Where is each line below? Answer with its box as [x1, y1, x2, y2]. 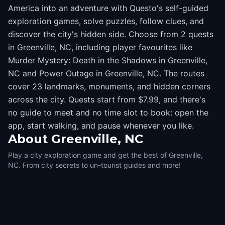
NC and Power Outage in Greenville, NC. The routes [8, 68, 204, 78]
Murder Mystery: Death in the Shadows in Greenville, [8, 55, 207, 65]
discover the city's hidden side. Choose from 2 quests [8, 29, 213, 39]
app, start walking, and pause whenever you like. [8, 121, 194, 131]
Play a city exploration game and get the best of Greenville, [8, 151, 203, 159]
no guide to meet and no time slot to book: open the [8, 107, 208, 118]
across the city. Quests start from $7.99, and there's [8, 94, 205, 104]
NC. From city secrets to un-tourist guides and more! [8, 161, 181, 169]
